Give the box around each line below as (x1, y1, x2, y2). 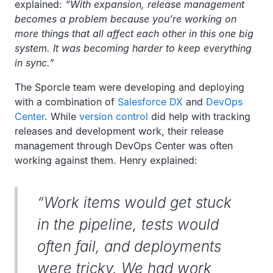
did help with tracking (148, 110, 250, 122)
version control (79, 110, 148, 122)
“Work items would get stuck (37, 193, 232, 211)
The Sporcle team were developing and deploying (15, 80, 244, 93)
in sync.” (15, 56, 54, 69)
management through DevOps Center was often (15, 139, 233, 152)
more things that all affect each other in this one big (15, 27, 253, 40)
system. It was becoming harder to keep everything (15, 41, 252, 54)
